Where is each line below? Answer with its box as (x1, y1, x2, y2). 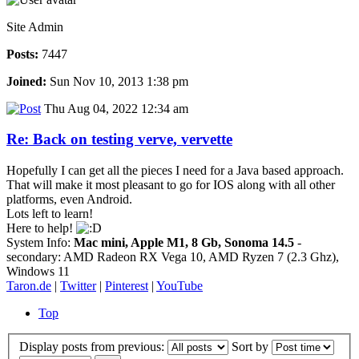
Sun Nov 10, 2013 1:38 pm (46, 74, 188, 88)
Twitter (60, 279, 96, 293)
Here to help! (6, 221, 76, 236)
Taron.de (6, 279, 51, 293)
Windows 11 (6, 264, 70, 279)
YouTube (156, 279, 203, 293)
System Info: (6, 236, 74, 250)
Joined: (6, 74, 46, 88)
